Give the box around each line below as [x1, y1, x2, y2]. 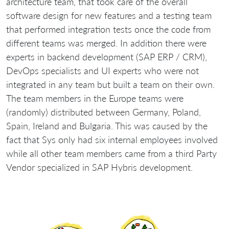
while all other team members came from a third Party [6, 147, 217, 159]
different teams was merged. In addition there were [6, 37, 207, 49]
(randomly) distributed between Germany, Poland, [6, 106, 201, 118]
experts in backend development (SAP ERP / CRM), [6, 51, 207, 62]
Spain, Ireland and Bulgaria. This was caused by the [6, 120, 208, 131]
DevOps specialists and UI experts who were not [6, 64, 199, 76]
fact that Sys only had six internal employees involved [6, 133, 218, 145]
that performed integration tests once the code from [6, 23, 211, 35]
